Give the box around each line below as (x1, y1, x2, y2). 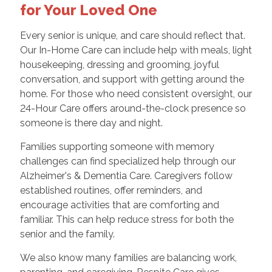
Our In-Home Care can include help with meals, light (19, 44, 252, 56)
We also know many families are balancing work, (19, 252, 237, 264)
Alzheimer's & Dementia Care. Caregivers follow (19, 170, 233, 182)
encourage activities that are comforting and (19, 199, 219, 211)
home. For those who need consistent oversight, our (19, 88, 252, 100)
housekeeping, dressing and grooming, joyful (19, 59, 219, 71)
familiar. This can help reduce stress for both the (19, 214, 234, 226)
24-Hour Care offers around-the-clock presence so (19, 103, 246, 115)
